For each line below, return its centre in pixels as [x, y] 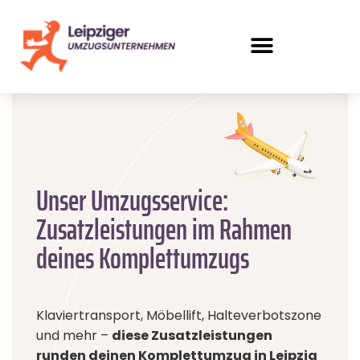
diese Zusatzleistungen [192, 335]
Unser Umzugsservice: [132, 200]
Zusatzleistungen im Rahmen [164, 229]
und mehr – [74, 335]
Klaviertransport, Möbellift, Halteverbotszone [179, 315]
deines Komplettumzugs [143, 258]
